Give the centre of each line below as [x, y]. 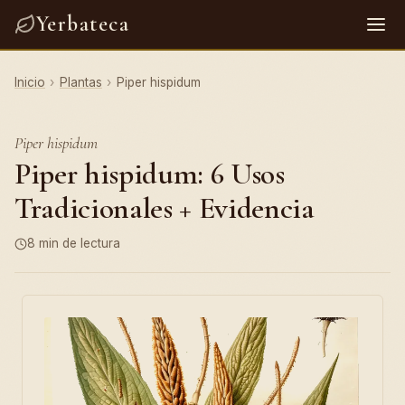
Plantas [80, 82]
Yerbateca [83, 24]
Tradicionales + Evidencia [165, 208]
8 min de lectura [74, 243]
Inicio [30, 82]
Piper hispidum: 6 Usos [150, 174]
